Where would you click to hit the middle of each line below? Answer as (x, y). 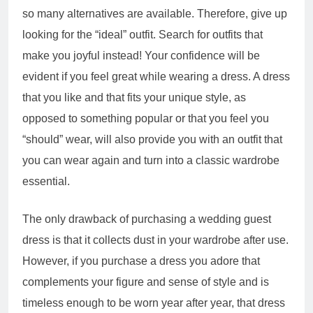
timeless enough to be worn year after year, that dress (154, 303)
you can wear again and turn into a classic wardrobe (151, 160)
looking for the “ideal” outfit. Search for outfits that (143, 34)
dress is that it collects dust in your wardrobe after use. (155, 240)
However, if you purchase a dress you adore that (141, 261)
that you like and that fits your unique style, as (134, 97)
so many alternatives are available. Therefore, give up (155, 13)
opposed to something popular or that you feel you (146, 118)
